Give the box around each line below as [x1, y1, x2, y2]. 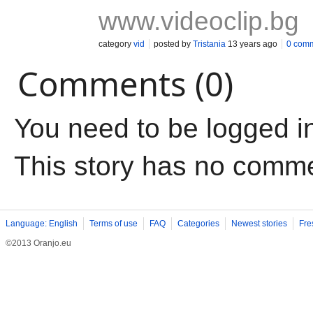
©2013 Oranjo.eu [6, 238, 71, 248]
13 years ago [226, 39, 277, 49]
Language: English [6, 219, 78, 228]
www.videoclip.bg [99, 7, 299, 36]
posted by [154, 39, 193, 49]
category [99, 39, 133, 49]
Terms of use [89, 219, 138, 228]
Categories [177, 219, 219, 228]
